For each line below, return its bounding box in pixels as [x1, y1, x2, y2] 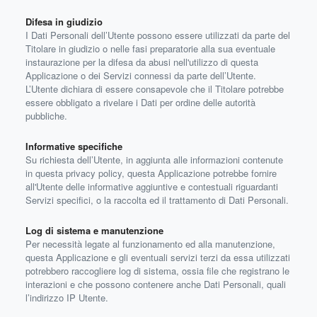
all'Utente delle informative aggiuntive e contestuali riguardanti [25, 180, 278, 193]
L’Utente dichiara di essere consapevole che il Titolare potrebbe [25, 82, 284, 96]
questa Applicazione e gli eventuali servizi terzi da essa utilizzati [25, 250, 290, 264]
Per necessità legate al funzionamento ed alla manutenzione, [25, 237, 275, 250]
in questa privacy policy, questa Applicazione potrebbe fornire [25, 166, 277, 180]
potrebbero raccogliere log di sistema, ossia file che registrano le [25, 264, 289, 277]
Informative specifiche [25, 139, 122, 153]
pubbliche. [25, 109, 67, 122]
